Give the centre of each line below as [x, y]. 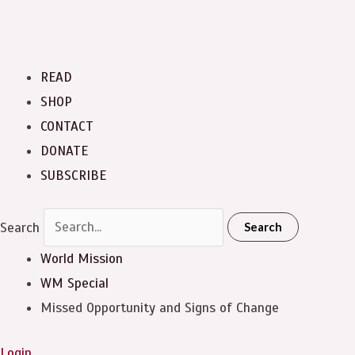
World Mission [82, 259]
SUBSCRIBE [73, 176]
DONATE [64, 151]
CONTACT [67, 126]
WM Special [74, 283]
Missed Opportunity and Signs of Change [160, 308]
